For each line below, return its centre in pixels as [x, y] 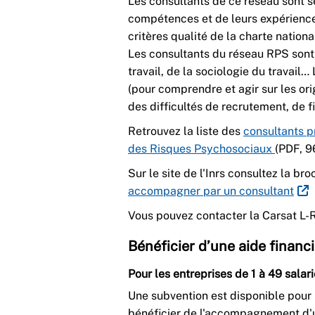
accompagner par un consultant [211, 191]
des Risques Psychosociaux [200, 148]
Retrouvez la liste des [186, 131]
